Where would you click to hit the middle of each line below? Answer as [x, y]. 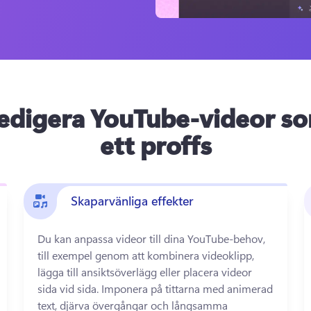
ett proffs [155, 144]
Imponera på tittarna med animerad [187, 288]
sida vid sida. [70, 288]
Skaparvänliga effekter [133, 201]
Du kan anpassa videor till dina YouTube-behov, [152, 238]
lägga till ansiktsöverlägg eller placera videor [145, 272]
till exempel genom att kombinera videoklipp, [146, 255]
